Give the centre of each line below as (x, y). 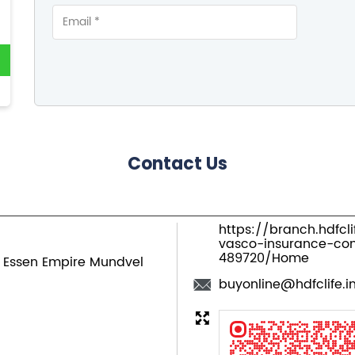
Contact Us (177, 163)
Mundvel (116, 262)
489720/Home (264, 258)
